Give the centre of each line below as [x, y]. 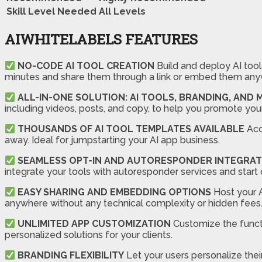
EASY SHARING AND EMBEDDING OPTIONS [115, 192]
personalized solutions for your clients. [89, 235]
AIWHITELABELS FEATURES [101, 39]
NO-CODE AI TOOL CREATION [86, 66]
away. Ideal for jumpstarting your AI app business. [112, 140]
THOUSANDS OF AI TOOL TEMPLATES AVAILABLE [131, 129]
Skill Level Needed [51, 11]
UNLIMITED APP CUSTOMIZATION [94, 224]
